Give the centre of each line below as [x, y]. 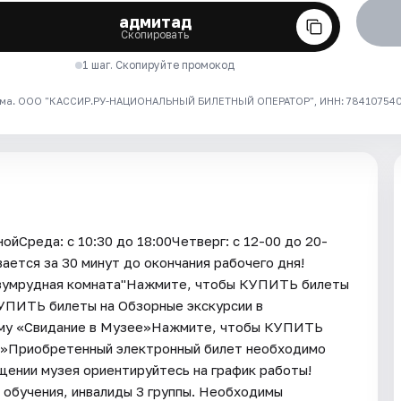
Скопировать [155, 35]
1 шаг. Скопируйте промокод [159, 65]
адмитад [155, 22]
